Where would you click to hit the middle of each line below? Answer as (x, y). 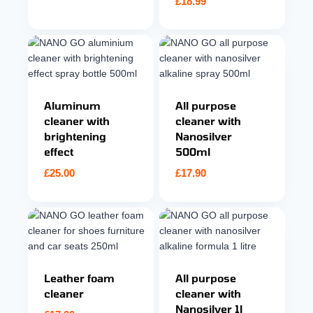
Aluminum (72, 105)
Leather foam (79, 278)
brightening (75, 136)
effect (59, 152)
